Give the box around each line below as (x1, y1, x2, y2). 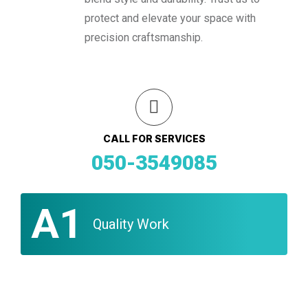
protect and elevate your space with (85, 12, 256, 25)
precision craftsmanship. (85, 31, 203, 44)
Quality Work (93, 216, 169, 232)
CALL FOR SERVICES (102, 133, 206, 144)
